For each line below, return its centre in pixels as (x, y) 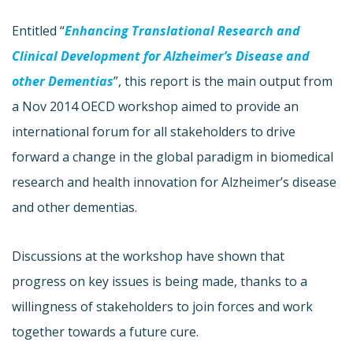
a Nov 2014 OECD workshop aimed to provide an (155, 106)
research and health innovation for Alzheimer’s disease (174, 182)
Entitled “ (38, 30)
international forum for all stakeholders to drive (154, 131)
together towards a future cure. (105, 331)
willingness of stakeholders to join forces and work (162, 306)
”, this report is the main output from (223, 81)
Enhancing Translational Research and (182, 30)
